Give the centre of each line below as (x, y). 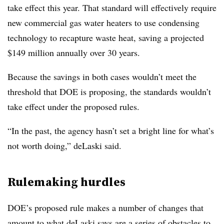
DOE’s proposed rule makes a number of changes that (105, 207)
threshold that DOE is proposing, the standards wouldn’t (109, 91)
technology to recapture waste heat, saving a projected (106, 37)
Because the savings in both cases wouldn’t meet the (102, 76)
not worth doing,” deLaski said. (64, 145)
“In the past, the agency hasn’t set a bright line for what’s (111, 130)
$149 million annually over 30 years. (75, 52)
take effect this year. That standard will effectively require (112, 7)
